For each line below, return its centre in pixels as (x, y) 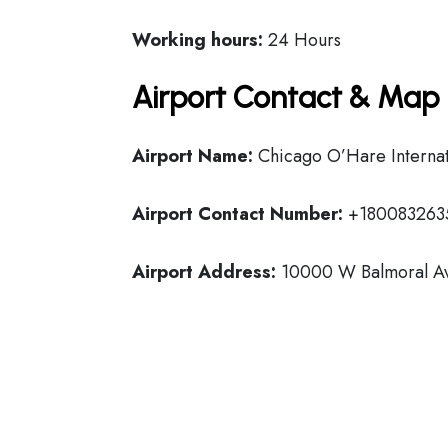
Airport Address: (204, 272)
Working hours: (197, 40)
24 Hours (302, 40)
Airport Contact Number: (237, 214)
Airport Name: (192, 156)
